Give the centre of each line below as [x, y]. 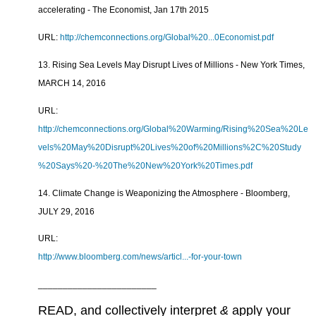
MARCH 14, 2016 [72, 84]
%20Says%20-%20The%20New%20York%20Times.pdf [146, 165]
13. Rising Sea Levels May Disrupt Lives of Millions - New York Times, [172, 65]
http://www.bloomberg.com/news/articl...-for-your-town [140, 257]
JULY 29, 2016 [67, 211]
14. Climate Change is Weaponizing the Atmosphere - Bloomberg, [164, 193]
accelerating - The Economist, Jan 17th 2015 [124, 10]
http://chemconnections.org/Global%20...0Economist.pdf [167, 38]
